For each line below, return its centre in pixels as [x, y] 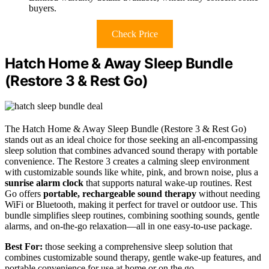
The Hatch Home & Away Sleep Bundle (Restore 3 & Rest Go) [125, 129]
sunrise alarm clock [44, 183]
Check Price [134, 34]
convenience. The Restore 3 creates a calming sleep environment [127, 162]
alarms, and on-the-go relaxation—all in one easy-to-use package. [128, 226]
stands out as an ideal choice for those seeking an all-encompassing [131, 140]
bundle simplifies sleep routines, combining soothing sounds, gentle [132, 216]
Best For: [24, 247]
